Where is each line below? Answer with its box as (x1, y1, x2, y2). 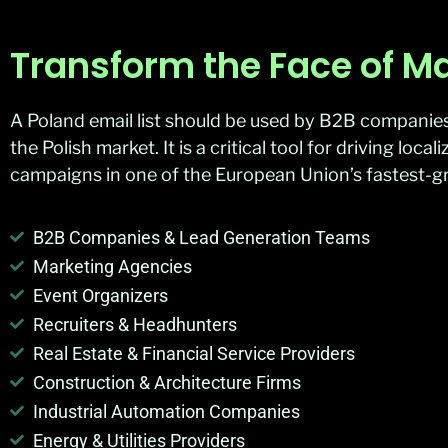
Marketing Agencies (32, 255, 192, 277)
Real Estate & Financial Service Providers (32, 342, 355, 364)
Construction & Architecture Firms (32, 371, 301, 393)
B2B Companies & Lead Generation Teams (32, 226, 370, 248)
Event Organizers (32, 284, 168, 306)
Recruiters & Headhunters (32, 313, 237, 335)
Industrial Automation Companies (32, 400, 300, 422)
